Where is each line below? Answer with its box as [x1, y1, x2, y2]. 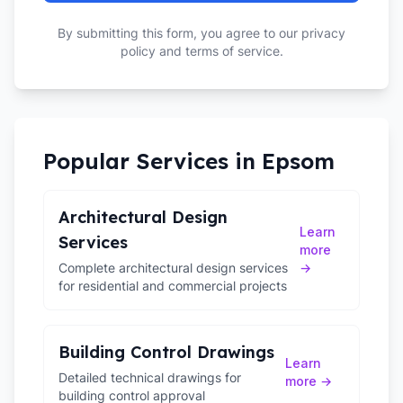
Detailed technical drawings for [58, 370, 241, 385]
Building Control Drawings [58, 342, 274, 363]
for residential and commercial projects [58, 278, 287, 293]
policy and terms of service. [120, 43, 283, 58]
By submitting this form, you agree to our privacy [58, 25, 345, 40]
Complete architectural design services [58, 260, 288, 275]
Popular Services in [43, 148, 262, 175]
